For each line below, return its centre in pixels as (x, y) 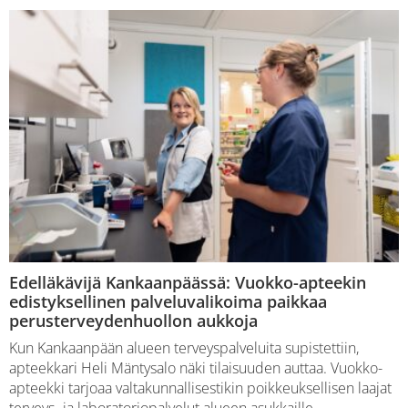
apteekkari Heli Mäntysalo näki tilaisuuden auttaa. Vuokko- (196, 368)
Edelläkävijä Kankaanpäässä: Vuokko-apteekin (188, 283)
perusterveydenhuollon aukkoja (133, 321)
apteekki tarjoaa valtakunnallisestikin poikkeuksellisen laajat (200, 388)
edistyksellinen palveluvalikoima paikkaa (168, 302)
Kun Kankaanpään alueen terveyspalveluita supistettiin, (184, 348)
